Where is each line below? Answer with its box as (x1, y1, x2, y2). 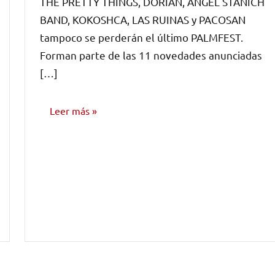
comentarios (50, 1, 103, 14)
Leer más (50, 104, 90, 117)
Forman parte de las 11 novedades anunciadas (40, 48, 262, 61)
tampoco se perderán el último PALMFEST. (40, 30, 243, 44)
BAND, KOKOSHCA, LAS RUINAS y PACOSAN (40, 12, 246, 26)
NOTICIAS (47, 145, 86, 157)
